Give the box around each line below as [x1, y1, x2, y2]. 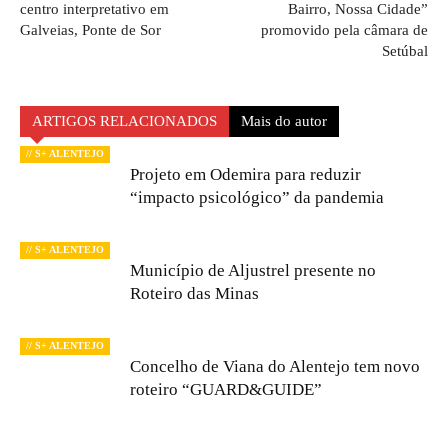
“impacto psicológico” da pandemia [130, 188, 384, 207]
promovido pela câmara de [261, 22, 428, 38]
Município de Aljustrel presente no [130, 261, 376, 280]
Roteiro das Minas [130, 284, 259, 303]
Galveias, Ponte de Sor [20, 22, 161, 38]
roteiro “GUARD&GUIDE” [130, 380, 322, 399]
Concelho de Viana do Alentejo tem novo [130, 357, 420, 376]
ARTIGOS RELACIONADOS [32, 113, 217, 129]
